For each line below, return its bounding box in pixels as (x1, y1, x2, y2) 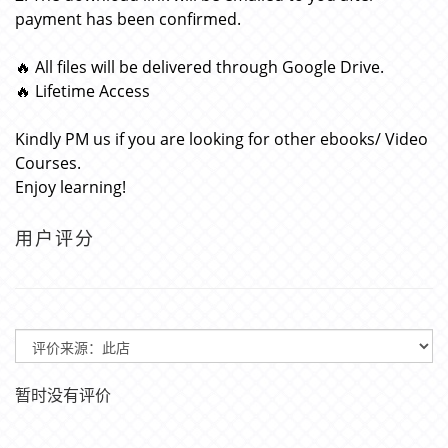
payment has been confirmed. (15, 8, 241, 30)
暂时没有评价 (15, 384, 111, 406)
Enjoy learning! (15, 176, 126, 198)
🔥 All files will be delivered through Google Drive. (15, 56, 384, 78)
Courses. (15, 152, 81, 174)
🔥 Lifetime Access (15, 80, 150, 102)
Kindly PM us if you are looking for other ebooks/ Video (15, 128, 428, 150)
